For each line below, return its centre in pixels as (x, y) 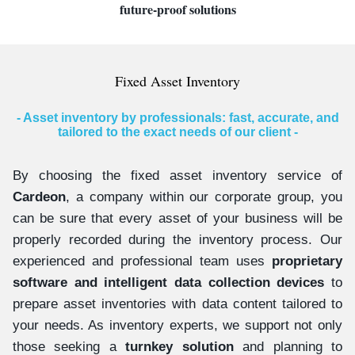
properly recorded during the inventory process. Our (177, 239)
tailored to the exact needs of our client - (177, 132)
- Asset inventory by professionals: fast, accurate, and (177, 117)
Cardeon (39, 197)
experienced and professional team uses (142, 261)
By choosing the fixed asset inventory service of (177, 175)
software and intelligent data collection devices (169, 282)
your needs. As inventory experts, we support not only (177, 325)
